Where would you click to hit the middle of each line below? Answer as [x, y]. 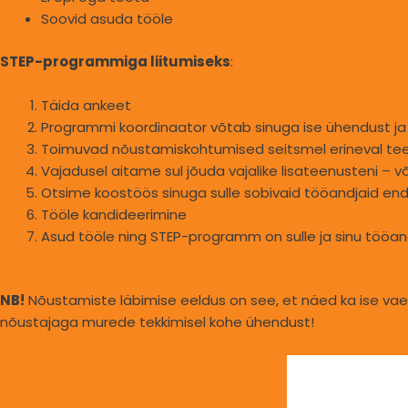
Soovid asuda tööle [107, 19]
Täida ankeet [86, 105]
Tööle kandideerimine [114, 214]
